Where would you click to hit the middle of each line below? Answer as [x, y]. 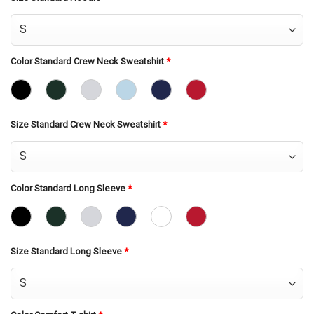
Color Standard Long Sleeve [69, 189]
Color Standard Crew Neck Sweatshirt [88, 62]
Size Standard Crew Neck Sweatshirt [87, 125]
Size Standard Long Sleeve [67, 252]
